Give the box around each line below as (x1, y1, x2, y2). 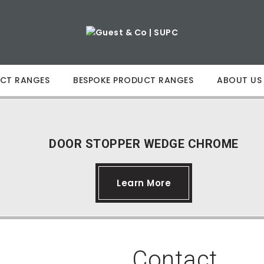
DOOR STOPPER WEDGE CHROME (49, 137, 239, 151)
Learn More (117, 177, 171, 189)
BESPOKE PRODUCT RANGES (73, 74, 193, 86)
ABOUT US (217, 74, 262, 86)
